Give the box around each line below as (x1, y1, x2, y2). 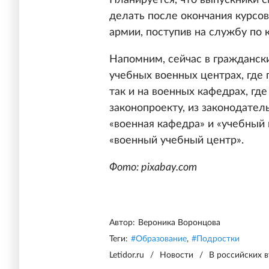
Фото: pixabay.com (109, 162, 197, 173)
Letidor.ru (109, 251, 144, 259)
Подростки (196, 235, 240, 243)
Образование (136, 235, 187, 243)
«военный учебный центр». (109, 135, 244, 146)
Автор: (109, 219, 135, 227)
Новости (160, 251, 193, 259)
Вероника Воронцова (138, 219, 220, 227)
